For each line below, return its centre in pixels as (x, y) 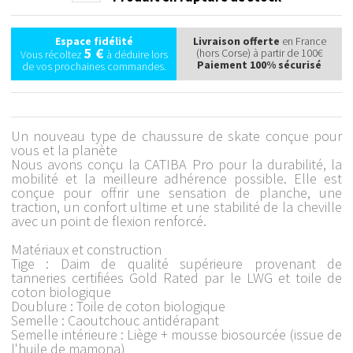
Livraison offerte (236, 41)
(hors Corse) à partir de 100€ (259, 52)
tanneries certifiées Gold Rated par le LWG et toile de (176, 277)
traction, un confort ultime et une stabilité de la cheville (176, 206)
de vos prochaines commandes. (94, 66)
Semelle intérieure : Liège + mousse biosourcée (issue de (176, 334)
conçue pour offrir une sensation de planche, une (176, 192)
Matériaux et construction (86, 249)
